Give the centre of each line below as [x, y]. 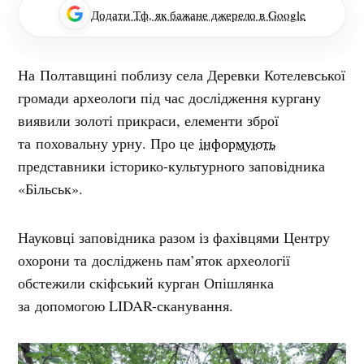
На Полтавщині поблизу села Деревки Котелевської [182, 75]
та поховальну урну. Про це [109, 143]
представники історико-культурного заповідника [172, 166]
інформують [238, 143]
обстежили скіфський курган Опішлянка [146, 283]
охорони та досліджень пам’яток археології [154, 260]
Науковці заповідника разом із [116, 238]
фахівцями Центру [272, 238]
